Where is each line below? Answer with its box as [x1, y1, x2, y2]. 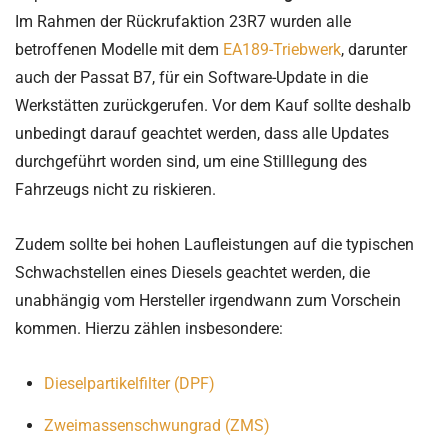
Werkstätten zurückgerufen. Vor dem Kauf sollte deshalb [15, 95, 411, 115]
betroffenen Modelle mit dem [15, 39, 223, 59]
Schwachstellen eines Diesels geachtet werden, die [15, 262, 370, 282]
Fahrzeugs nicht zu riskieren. [15, 179, 216, 199]
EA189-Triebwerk [223, 39, 341, 59]
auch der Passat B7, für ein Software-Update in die [15, 67, 368, 87]
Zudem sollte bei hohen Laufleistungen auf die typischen [15, 234, 414, 254]
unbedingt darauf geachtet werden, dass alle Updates [15, 123, 389, 143]
